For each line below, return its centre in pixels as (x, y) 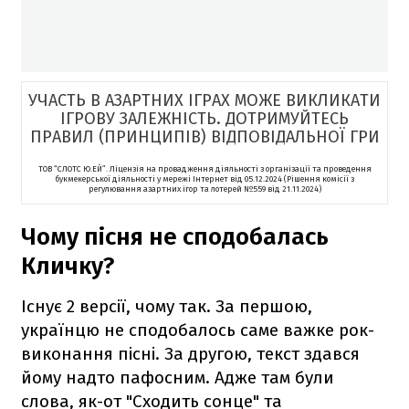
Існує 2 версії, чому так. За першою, (167, 306)
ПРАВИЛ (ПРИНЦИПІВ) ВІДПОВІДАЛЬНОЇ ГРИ (204, 136)
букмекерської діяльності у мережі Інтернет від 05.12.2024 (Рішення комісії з (204, 178)
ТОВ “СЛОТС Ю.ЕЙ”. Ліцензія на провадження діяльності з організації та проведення (204, 168)
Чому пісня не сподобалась (175, 236)
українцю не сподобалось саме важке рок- (198, 330)
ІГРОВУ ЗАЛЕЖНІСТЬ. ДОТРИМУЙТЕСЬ (204, 118)
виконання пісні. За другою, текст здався (190, 353)
